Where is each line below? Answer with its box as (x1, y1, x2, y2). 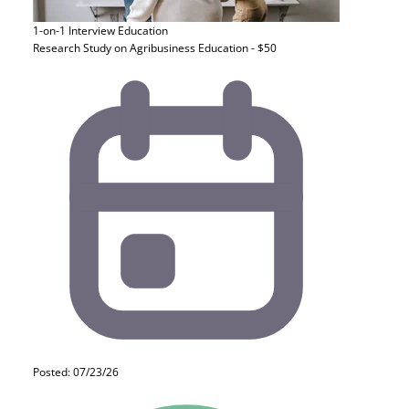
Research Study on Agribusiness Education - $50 (33, 40, 277, 56)
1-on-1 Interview (33, 23, 115, 38)
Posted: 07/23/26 (33, 364, 119, 380)
